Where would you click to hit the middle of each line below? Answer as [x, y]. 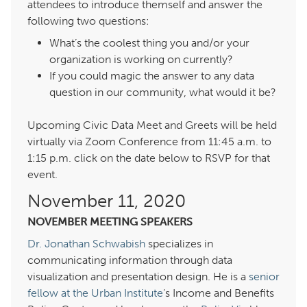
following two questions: [88, 21]
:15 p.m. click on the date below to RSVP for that [149, 158]
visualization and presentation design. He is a [138, 277]
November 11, [107, 201]
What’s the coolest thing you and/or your [149, 43]
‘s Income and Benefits [219, 293]
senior [264, 277]
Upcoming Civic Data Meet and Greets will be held [152, 125]
